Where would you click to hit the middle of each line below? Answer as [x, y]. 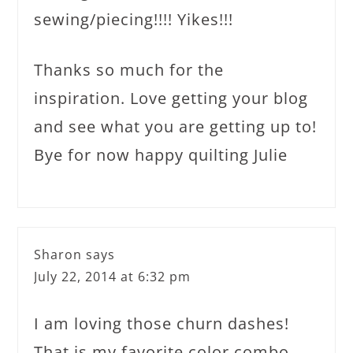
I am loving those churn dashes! [162, 323]
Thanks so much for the [129, 69]
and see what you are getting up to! [176, 126]
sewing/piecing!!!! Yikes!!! [134, 19]
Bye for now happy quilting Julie [161, 154]
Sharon [58, 254]
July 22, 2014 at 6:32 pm [113, 276]
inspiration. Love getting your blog [171, 98]
